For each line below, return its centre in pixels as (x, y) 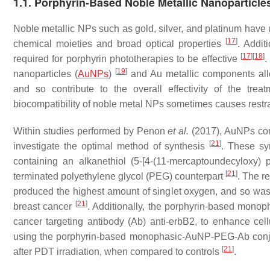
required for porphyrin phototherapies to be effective (127, 59)
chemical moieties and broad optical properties (120, 44)
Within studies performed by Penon (91, 131)
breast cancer (44, 206)
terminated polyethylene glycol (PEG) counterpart (119, 176)
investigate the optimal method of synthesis (111, 146)
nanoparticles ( (46, 74)
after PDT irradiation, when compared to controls (118, 252)
